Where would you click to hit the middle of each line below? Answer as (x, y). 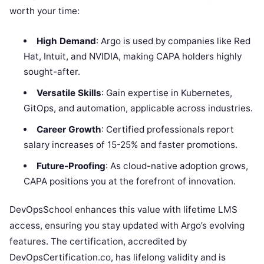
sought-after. (52, 71)
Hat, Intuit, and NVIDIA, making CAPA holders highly (133, 56)
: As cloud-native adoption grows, (176, 166)
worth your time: (44, 11)
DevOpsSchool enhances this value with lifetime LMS (123, 210)
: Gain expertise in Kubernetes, (166, 93)
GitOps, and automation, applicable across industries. (138, 108)
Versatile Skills (69, 93)
